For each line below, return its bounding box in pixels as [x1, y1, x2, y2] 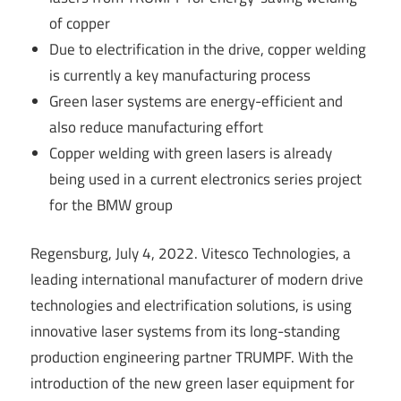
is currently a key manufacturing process [49, 63, 311, 87]
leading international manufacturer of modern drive [30, 268, 363, 292]
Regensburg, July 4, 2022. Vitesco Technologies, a [30, 242, 351, 266]
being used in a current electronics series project [49, 166, 363, 191]
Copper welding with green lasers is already [49, 141, 333, 165]
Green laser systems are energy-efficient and [49, 89, 344, 113]
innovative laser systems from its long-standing [30, 320, 340, 344]
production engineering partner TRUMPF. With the [30, 346, 354, 370]
